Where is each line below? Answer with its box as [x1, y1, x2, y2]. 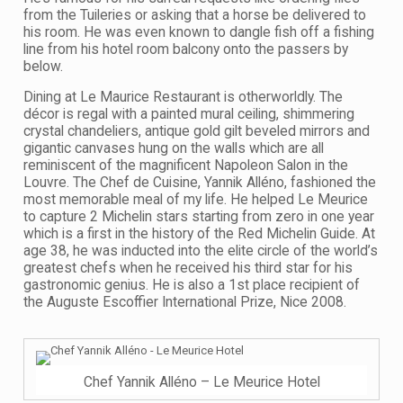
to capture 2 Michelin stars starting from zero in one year [23, 209, 374, 226]
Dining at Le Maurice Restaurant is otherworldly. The [23, 89, 343, 106]
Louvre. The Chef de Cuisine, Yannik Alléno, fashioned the [23, 175, 376, 192]
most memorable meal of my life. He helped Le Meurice [23, 192, 368, 209]
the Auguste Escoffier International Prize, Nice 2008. [23, 294, 346, 311]
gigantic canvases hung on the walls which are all [23, 140, 324, 157]
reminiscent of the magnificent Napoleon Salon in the [23, 157, 348, 175]
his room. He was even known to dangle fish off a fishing [23, 24, 374, 41]
